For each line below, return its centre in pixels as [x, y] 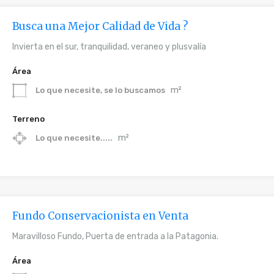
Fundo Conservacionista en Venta [101, 216]
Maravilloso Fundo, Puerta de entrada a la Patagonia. [116, 236]
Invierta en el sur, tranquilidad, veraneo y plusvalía [109, 47]
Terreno [29, 119]
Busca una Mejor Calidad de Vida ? [101, 26]
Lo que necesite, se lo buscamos [101, 90]
